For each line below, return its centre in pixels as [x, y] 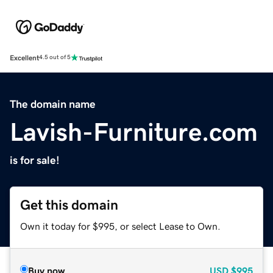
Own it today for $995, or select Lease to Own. [120, 226]
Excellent [24, 58]
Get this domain [69, 205]
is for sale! [35, 160]
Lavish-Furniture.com [134, 132]
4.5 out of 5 [55, 58]
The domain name [53, 104]
